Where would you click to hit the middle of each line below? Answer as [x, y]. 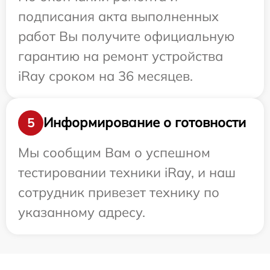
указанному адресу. [82, 212]
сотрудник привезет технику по [119, 192]
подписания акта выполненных [118, 16]
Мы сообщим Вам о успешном [114, 152]
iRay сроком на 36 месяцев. [105, 76]
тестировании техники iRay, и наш [127, 172]
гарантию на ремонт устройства [121, 56]
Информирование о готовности [145, 123]
